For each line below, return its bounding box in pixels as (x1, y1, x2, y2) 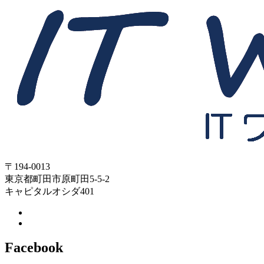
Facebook (5, 240, 63, 256)
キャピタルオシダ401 (5, 186, 94, 196)
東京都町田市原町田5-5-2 (5, 173, 110, 184)
